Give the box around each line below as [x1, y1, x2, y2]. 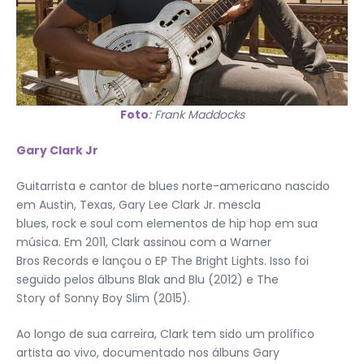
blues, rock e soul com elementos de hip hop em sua [16, 214, 318, 232]
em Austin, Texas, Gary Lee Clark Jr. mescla [16, 196, 261, 213]
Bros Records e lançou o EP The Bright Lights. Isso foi [16, 252, 309, 269]
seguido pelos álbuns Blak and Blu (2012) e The [16, 271, 279, 288]
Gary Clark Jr [16, 141, 98, 158]
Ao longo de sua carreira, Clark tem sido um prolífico [16, 325, 314, 342]
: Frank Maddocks [148, 106, 245, 123]
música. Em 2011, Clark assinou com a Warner [16, 233, 271, 250]
